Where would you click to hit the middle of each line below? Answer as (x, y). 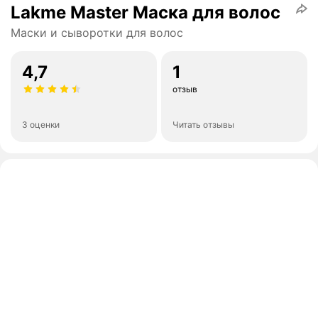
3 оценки (41, 125)
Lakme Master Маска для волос (146, 13)
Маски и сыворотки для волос (97, 33)
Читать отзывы (203, 125)
